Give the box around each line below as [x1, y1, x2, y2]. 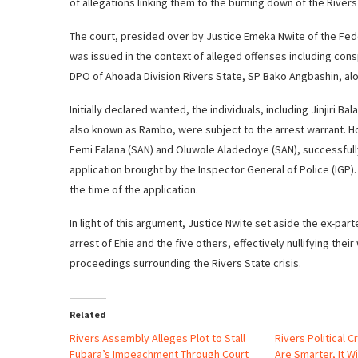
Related [70, 308, 106, 320]
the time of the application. [70, 181, 198, 197]
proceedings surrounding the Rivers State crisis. [70, 255, 301, 270]
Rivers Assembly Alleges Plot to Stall [70, 330, 245, 345]
